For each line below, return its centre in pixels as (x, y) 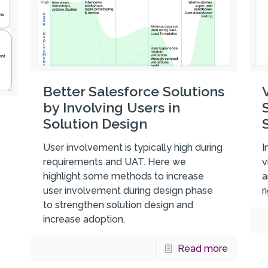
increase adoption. (84, 220)
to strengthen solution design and (118, 205)
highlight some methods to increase (123, 176)
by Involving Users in (111, 108)
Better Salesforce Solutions (133, 92)
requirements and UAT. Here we (114, 162)
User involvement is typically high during (133, 148)
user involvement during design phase (128, 191)
